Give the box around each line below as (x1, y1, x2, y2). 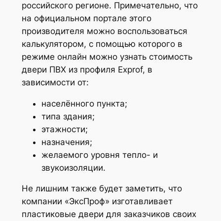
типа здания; (41, 111, 95, 121)
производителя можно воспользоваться (21, 26, 187, 36)
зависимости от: (21, 77, 89, 87)
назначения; (41, 137, 92, 147)
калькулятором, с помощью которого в (21, 38, 183, 49)
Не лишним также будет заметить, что (21, 184, 182, 194)
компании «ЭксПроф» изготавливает (21, 196, 173, 207)
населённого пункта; (41, 98, 127, 109)
